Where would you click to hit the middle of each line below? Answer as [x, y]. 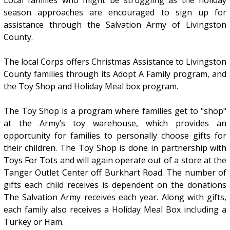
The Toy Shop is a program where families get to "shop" [115, 111]
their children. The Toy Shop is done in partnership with [115, 148]
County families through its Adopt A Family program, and [115, 74]
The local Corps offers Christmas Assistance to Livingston [115, 62]
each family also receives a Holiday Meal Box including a [115, 210]
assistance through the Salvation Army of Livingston [115, 25]
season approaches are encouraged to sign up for [115, 13]
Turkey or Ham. [33, 222]
